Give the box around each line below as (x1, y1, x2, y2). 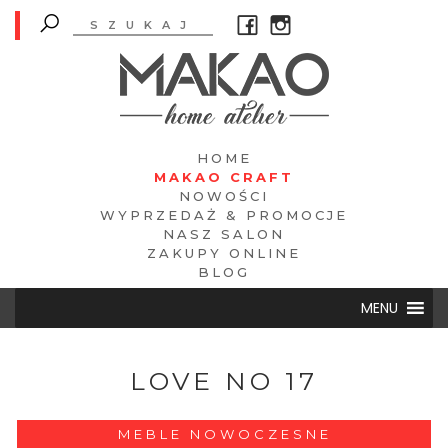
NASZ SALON (163, 226, 285, 242)
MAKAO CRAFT (154, 169, 294, 185)
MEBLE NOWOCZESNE (117, 426, 332, 442)
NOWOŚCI (179, 188, 269, 204)
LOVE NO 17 (130, 366, 318, 396)
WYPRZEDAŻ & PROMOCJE (100, 207, 348, 223)
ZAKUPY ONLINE (147, 245, 301, 261)
